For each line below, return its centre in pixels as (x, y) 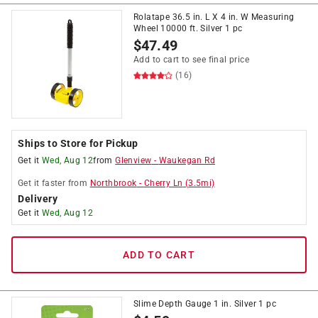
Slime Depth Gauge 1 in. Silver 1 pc (205, 304)
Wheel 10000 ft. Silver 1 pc (188, 28)
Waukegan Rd (187, 160)
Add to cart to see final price (191, 60)
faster (54, 183)
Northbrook (113, 183)
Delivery (38, 199)
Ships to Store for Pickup (78, 143)
